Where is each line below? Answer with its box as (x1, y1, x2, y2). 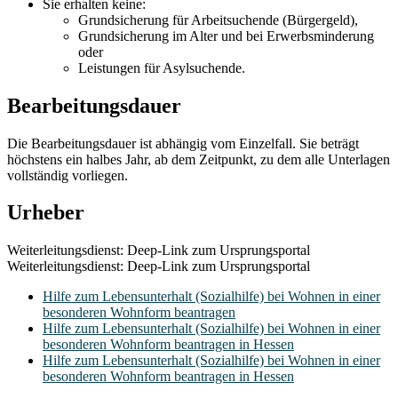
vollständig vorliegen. (7, 167, 128, 183)
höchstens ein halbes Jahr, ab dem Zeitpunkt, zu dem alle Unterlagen (7, 151, 390, 167)
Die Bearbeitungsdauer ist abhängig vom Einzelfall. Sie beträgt (7, 135, 359, 151)
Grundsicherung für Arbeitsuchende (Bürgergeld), (78, 12, 358, 28)
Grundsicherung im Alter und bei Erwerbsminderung (78, 28, 374, 44)
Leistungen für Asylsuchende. (78, 60, 245, 76)
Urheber (7, 201, 84, 225)
